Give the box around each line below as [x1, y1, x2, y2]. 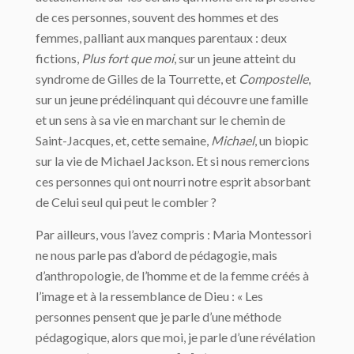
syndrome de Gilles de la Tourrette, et [36, 71, 239, 86]
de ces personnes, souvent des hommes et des [36, 9, 279, 24]
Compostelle [239, 71, 308, 86]
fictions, [36, 51, 81, 66]
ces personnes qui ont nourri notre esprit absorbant [36, 174, 311, 189]
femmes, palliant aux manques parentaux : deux [36, 30, 287, 45]
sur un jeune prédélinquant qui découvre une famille [36, 92, 308, 107]
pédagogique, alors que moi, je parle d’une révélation [36, 330, 315, 345]
